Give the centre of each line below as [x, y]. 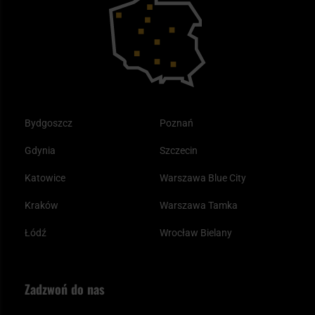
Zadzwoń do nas [65, 289]
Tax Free [43, 10]
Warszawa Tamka [198, 205]
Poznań [176, 123]
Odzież [39, 27]
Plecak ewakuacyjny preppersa [92, 16]
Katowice [45, 178]
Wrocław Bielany [195, 233]
